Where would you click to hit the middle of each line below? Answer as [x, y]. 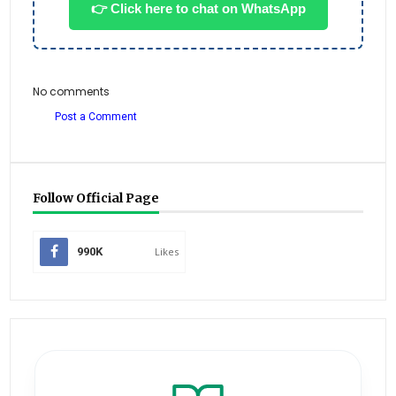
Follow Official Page [96, 198]
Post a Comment [96, 117]
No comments [72, 92]
